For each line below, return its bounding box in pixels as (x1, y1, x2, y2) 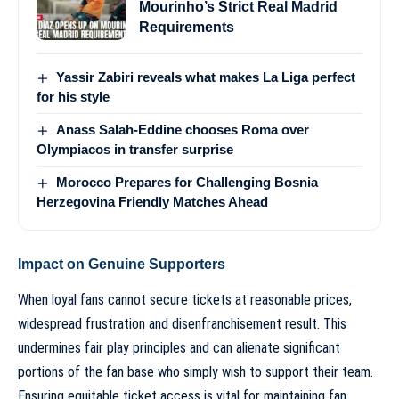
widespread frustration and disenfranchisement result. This (18, 314, 346, 332)
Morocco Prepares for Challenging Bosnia (56, 175, 319, 191)
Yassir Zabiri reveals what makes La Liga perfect (56, 69, 356, 85)
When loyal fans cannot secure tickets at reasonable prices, (18, 290, 352, 308)
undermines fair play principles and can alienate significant (18, 338, 340, 356)
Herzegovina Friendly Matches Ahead (37, 194, 268, 210)
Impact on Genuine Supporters (18, 256, 225, 272)
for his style (37, 89, 110, 104)
